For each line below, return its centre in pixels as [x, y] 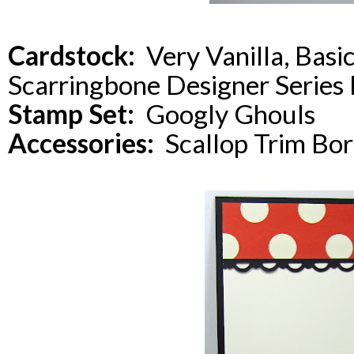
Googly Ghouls [225, 114]
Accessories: [81, 143]
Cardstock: [72, 56]
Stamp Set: [71, 114]
